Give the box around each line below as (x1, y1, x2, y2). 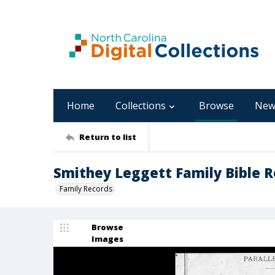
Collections (115, 99, 166, 112)
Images (91, 233, 123, 244)
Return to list (79, 131, 136, 142)
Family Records (60, 184, 112, 194)
